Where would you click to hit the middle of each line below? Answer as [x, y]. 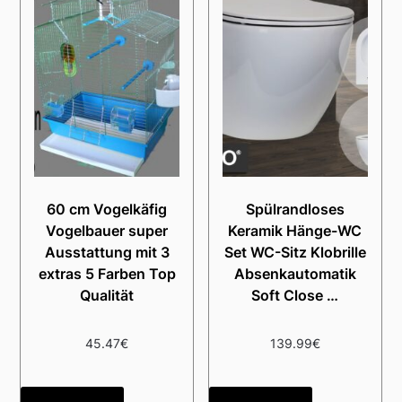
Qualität [107, 296]
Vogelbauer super [107, 231]
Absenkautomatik [295, 274]
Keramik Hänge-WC [295, 231]
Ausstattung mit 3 [107, 253]
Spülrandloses [295, 210]
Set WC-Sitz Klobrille [295, 253]
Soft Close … [295, 296]
